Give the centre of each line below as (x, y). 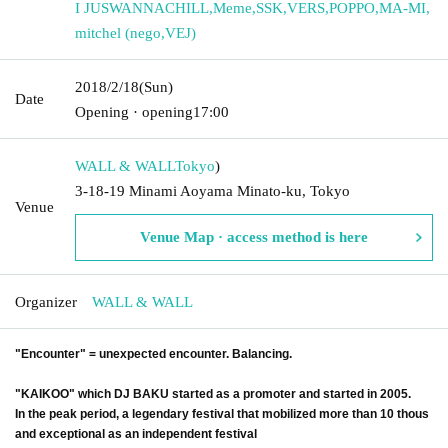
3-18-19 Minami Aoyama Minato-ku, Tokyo (212, 190)
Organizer (46, 301)
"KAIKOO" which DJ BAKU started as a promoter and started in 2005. (213, 393)
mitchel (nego (118, 32)
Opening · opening (134, 111)
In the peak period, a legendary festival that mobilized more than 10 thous (222, 413)
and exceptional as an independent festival (136, 433)
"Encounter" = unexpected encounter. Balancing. (153, 353)
